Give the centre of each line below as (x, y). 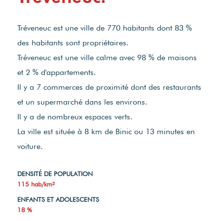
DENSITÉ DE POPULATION (55, 174)
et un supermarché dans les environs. (82, 102)
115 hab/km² (36, 184)
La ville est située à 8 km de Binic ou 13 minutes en (106, 132)
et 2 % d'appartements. (57, 73)
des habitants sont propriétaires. (73, 43)
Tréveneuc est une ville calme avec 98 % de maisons (107, 58)
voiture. (30, 147)
